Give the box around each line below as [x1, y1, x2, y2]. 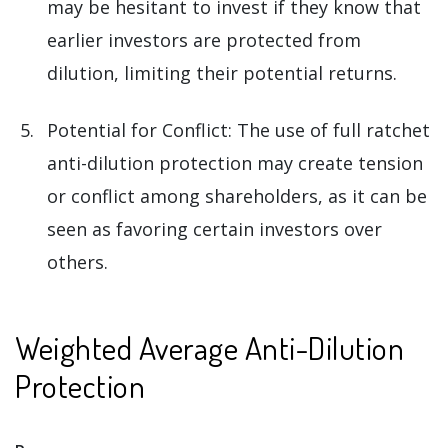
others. [47, 250, 108, 275]
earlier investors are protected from [47, 28, 361, 53]
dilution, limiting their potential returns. [47, 61, 397, 86]
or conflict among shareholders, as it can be [47, 184, 427, 209]
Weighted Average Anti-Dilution [15, 327, 404, 369]
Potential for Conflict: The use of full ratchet [47, 118, 430, 143]
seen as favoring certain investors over [47, 217, 382, 242]
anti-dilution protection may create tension [47, 151, 423, 176]
